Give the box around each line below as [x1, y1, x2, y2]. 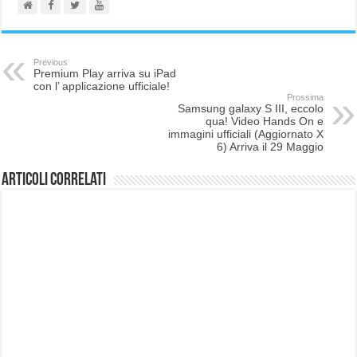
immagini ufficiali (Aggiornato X [167, 127, 324, 140]
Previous [33, 57, 69, 67]
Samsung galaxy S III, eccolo [177, 101, 324, 115]
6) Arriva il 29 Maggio [216, 139, 324, 153]
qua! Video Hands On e [205, 114, 324, 127]
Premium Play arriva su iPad [33, 66, 177, 80]
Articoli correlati [2, 171, 107, 190]
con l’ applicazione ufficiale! [33, 79, 171, 92]
